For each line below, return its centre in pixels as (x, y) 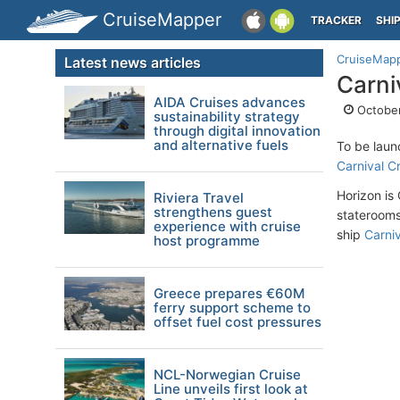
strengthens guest (213, 212)
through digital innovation (237, 131)
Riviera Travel (199, 198)
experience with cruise (227, 226)
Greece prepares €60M (229, 293)
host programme (207, 241)
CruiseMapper (162, 20)
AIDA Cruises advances (229, 102)
